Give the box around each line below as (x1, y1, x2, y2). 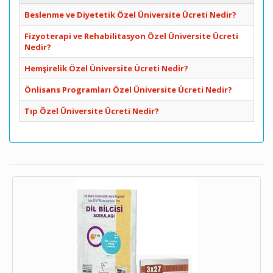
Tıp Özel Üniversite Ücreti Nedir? (24, 105, 159, 116)
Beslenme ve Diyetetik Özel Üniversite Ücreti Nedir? (24, 9, 236, 20)
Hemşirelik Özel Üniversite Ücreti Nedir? (24, 63, 188, 74)
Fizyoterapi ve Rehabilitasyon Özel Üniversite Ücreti (24, 30, 238, 41)
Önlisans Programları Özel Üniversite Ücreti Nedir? (24, 84, 232, 95)
